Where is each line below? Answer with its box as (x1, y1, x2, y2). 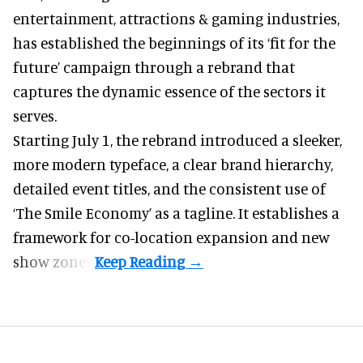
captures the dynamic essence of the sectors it (13, 82, 326, 101)
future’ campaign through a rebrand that (13, 58, 295, 77)
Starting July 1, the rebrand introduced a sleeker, (13, 130, 342, 150)
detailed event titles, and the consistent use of (13, 179, 326, 199)
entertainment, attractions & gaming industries (13, 9, 337, 28)
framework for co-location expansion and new (13, 228, 330, 247)
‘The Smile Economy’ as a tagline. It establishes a (13, 203, 340, 223)
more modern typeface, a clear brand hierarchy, (13, 155, 333, 174)
